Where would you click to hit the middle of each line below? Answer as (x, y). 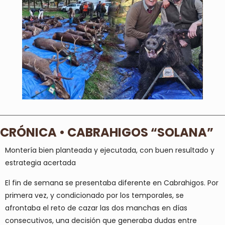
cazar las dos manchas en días (133, 208)
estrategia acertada (40, 163)
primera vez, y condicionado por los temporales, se (94, 196)
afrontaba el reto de (42, 208)
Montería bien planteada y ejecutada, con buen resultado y (110, 150)
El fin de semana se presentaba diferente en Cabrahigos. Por (112, 183)
